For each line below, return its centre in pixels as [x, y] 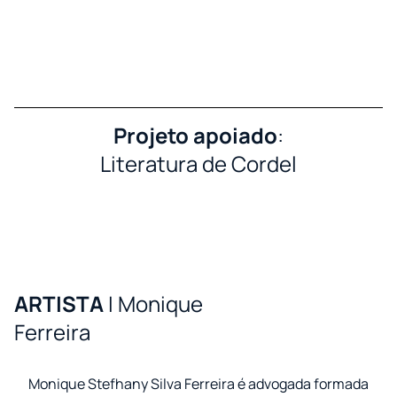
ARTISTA [61, 304]
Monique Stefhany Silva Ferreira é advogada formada [198, 384]
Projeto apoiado [195, 136]
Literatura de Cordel [198, 164]
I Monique [156, 304]
